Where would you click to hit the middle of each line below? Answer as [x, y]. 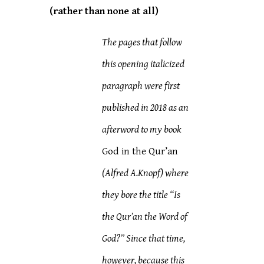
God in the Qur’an [140, 151]
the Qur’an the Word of [145, 217]
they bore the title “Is [141, 195]
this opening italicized [143, 64]
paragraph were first [141, 86]
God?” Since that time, [144, 239]
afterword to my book [142, 130]
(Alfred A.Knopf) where [146, 173]
